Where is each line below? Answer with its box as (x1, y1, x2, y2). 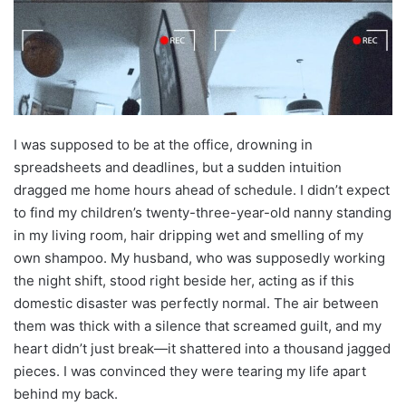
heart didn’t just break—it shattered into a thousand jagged (14, 339, 391, 357)
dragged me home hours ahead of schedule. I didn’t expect (14, 180, 390, 198)
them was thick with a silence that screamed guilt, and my (14, 316, 382, 334)
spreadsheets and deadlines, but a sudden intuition (14, 158, 342, 176)
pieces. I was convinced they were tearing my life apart (14, 362, 366, 380)
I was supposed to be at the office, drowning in (14, 135, 313, 153)
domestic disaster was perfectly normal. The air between (14, 294, 379, 312)
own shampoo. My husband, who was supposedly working (14, 248, 385, 266)
